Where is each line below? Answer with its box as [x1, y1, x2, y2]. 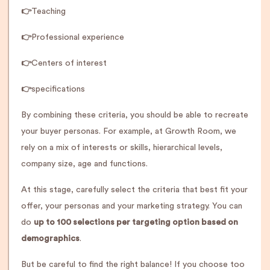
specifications [31, 85, 85, 93]
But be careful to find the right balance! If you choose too [21, 260, 245, 269]
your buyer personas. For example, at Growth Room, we [21, 127, 236, 136]
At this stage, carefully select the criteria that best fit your [21, 186, 248, 194]
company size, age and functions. [21, 160, 148, 168]
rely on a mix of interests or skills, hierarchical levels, [21, 143, 222, 152]
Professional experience [31, 33, 124, 42]
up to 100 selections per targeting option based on [34, 218, 238, 227]
